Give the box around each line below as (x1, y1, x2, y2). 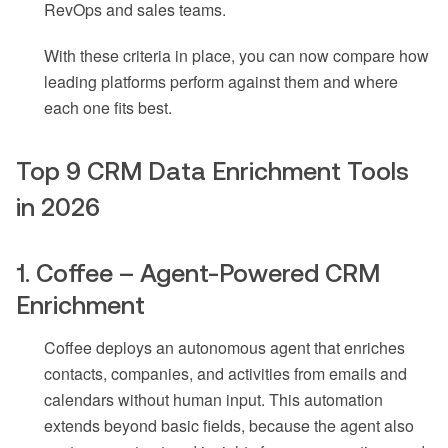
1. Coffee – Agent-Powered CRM (16, 259, 380, 288)
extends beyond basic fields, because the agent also (44, 414, 414, 438)
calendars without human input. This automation (44, 388, 383, 412)
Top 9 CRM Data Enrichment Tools (16, 157, 409, 186)
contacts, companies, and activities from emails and (44, 362, 407, 386)
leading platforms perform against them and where (44, 70, 398, 94)
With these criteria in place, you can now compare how (44, 44, 429, 68)
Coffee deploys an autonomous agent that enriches (44, 336, 405, 360)
